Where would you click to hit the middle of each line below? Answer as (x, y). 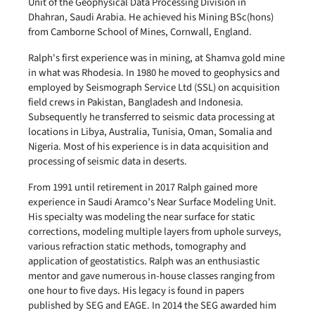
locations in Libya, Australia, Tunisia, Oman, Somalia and (150, 132)
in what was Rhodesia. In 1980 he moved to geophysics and (154, 73)
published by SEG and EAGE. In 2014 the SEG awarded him (152, 306)
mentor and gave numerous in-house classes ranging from (152, 276)
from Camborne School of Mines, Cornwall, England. (140, 32)
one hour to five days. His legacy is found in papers (136, 291)
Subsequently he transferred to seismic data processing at (152, 117)
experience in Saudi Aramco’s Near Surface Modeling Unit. (152, 202)
